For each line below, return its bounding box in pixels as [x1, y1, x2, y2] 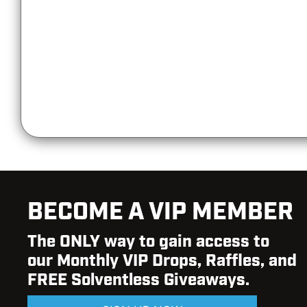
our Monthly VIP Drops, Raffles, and [27, 250, 297, 273]
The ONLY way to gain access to [27, 231, 269, 254]
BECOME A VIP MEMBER [27, 197, 293, 229]
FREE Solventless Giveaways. [27, 269, 249, 292]
